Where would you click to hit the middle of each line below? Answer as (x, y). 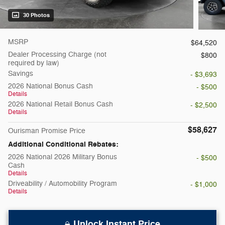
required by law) (34, 63)
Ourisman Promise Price (47, 131)
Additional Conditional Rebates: (63, 145)
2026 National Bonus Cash (50, 86)
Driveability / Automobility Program (63, 184)
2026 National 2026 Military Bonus (63, 157)
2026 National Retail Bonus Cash (61, 104)
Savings (21, 74)
